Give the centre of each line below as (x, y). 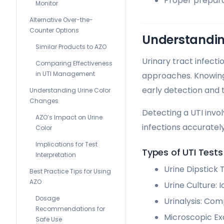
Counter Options (54, 30)
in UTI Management (65, 74)
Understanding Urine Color (70, 90)
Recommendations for (70, 209)
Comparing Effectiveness (74, 63)
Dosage (47, 198)
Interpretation (56, 155)
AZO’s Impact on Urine (69, 117)
